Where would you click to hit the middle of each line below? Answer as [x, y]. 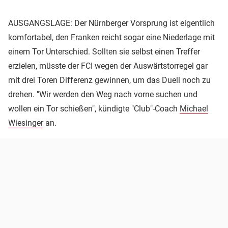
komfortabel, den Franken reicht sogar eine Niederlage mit [111, 37]
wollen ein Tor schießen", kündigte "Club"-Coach [94, 108]
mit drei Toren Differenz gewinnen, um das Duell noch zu [109, 80]
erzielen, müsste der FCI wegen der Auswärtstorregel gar [108, 66]
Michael [194, 108]
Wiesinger [26, 123]
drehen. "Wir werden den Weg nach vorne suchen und [103, 94]
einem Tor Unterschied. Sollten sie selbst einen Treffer [104, 51]
